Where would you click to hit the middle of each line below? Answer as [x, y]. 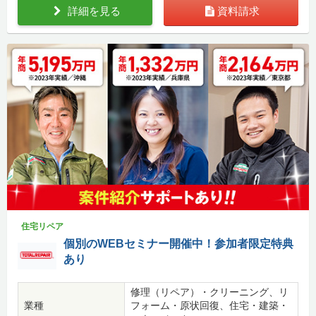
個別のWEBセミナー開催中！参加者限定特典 [178, 244]
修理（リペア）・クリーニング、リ [209, 292]
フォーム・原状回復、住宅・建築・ [209, 306]
